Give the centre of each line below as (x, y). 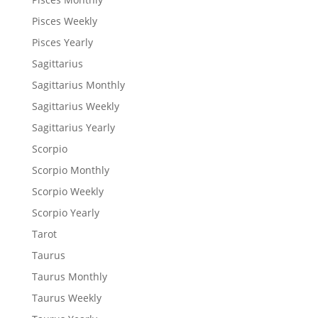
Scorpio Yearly (65, 212)
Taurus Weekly (66, 297)
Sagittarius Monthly (78, 84)
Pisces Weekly (64, 21)
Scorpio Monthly (70, 170)
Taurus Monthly (69, 276)
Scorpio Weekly (67, 191)
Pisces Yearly (62, 42)
